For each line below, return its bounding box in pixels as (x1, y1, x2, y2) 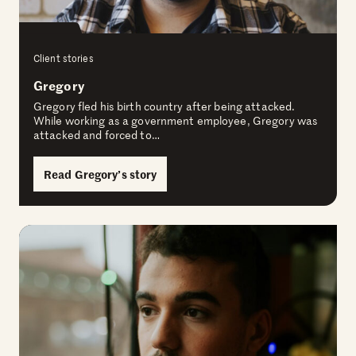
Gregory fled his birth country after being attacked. (33, 99, 296, 114)
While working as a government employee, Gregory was (33, 113, 319, 129)
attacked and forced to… (33, 127, 160, 143)
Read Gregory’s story (44, 166, 157, 183)
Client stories (33, 51, 94, 66)
